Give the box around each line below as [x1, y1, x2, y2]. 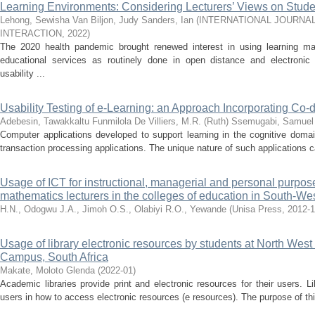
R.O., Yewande [165, 204, 226, 214]
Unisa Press [232, 204, 282, 214]
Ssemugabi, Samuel [231, 116, 314, 127]
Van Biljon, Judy [72, 15, 139, 25]
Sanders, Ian [141, 15, 193, 25]
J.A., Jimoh [60, 204, 107, 214]
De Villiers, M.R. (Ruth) [134, 116, 229, 127]
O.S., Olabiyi [110, 204, 162, 214]
